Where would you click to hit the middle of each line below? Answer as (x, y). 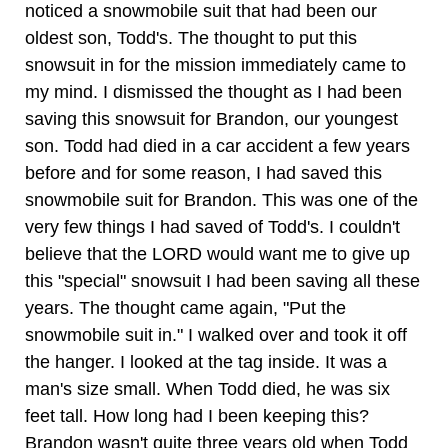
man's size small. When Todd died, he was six (207, 389)
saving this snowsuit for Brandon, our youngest (211, 119)
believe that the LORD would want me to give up (217, 254)
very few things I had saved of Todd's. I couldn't (212, 227)
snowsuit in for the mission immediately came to (215, 65)
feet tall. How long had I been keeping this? (197, 416)
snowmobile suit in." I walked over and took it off (216, 335)
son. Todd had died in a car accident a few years (217, 146)
